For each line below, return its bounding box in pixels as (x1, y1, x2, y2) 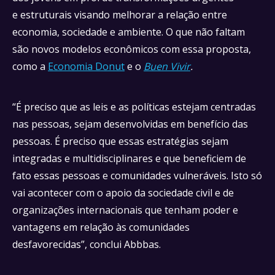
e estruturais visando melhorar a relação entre (12, 8, 227, 21)
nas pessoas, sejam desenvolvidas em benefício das (12, 117, 248, 131)
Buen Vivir (144, 60, 190, 73)
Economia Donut (48, 60, 125, 73)
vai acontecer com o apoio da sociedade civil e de (12, 186, 234, 199)
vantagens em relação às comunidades (12, 220, 190, 234)
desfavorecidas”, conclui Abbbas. (12, 238, 163, 251)
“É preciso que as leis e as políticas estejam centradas (12, 100, 256, 114)
